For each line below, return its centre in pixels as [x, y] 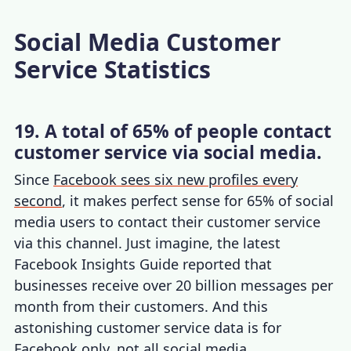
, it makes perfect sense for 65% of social [198, 200]
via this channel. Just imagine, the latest [148, 242]
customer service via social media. [168, 152]
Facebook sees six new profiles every [176, 179]
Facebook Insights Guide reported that [143, 264]
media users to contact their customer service [168, 221]
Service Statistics [113, 69]
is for [263, 327]
